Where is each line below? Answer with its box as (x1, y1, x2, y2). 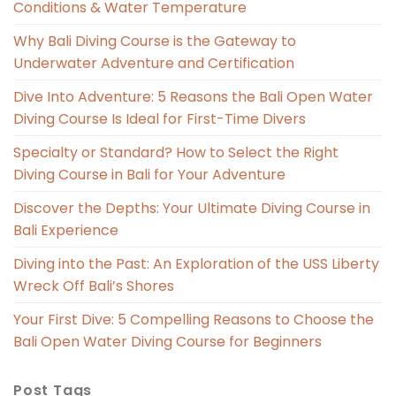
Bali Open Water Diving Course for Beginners (13, 331, 322, 352)
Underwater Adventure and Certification (13, 52, 294, 73)
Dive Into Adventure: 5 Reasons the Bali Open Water (13, 86, 373, 107)
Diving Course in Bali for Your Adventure (13, 164, 286, 185)
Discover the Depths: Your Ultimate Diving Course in (13, 197, 370, 218)
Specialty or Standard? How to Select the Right (13, 141, 339, 163)
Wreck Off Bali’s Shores (13, 275, 174, 296)
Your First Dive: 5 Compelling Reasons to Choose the (13, 308, 374, 330)
